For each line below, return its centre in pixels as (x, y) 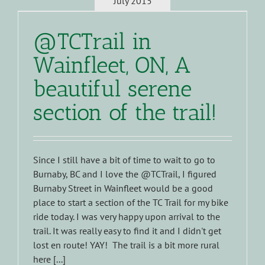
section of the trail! (125, 113)
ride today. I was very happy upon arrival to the (127, 217)
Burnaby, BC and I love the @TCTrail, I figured (125, 174)
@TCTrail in (93, 42)
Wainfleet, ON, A (112, 65)
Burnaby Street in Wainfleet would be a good (123, 188)
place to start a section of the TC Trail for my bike (131, 203)
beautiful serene (112, 89)
